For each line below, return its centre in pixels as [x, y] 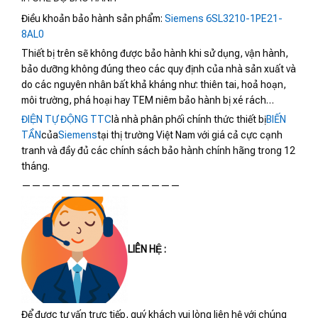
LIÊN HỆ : [147, 249]
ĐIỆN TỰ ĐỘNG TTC [66, 120]
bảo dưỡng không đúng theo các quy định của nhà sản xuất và [159, 69]
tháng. [35, 166]
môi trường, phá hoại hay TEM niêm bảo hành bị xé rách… [148, 100]
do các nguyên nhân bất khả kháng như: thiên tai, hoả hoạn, [154, 85]
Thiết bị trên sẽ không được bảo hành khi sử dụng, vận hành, [155, 54]
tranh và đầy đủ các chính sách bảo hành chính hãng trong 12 [158, 151]
